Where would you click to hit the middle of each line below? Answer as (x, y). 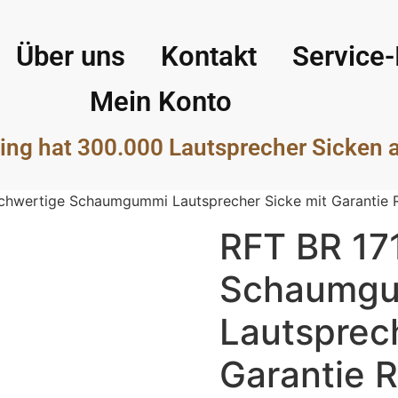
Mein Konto (161, 102)
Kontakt (209, 56)
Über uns (71, 56)
